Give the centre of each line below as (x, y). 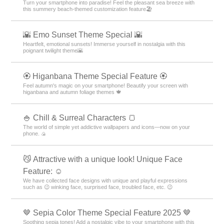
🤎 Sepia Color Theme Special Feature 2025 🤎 (107, 213)
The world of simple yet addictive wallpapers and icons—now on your (107, 127)
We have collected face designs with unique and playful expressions (105, 180)
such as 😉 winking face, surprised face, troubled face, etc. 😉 (98, 187)
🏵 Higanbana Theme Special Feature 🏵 (95, 76)
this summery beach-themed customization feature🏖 (88, 9)
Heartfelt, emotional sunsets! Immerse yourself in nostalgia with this (104, 44)
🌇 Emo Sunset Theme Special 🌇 (83, 35)
